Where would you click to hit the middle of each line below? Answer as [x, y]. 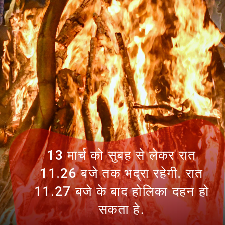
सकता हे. [122, 210]
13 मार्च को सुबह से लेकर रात [122, 155]
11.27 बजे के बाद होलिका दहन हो [122, 192]
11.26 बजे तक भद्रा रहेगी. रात [122, 174]
